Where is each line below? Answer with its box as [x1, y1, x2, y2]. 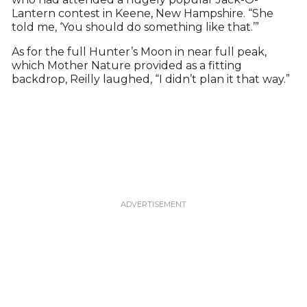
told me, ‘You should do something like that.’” [11, 21, 259, 34]
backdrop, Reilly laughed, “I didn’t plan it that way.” [11, 73, 290, 86]
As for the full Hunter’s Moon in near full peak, [11, 45, 267, 59]
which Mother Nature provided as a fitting [11, 59, 242, 73]
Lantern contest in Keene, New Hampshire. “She [11, 7, 273, 21]
